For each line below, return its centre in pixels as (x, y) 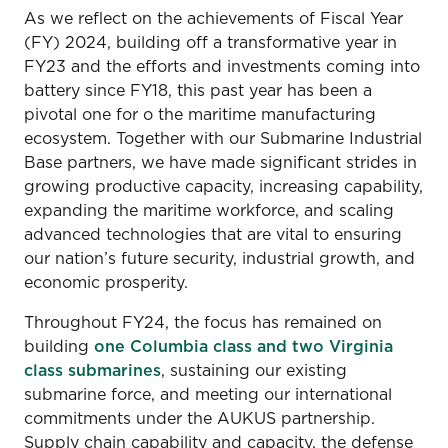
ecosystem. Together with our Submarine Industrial (223, 139)
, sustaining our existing (254, 371)
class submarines (92, 371)
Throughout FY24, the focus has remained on (203, 323)
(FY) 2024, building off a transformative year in (210, 43)
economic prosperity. (108, 283)
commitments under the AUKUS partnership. (199, 419)
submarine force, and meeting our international (208, 395)
